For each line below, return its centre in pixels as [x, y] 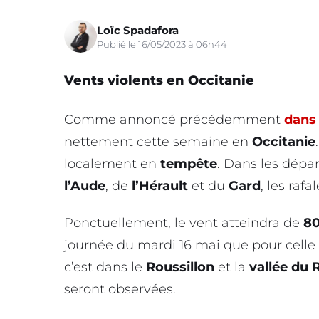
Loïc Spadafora [138, 30]
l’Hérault [160, 185]
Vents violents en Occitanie [159, 80]
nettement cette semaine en [158, 141]
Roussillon [180, 267]
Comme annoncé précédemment [174, 119]
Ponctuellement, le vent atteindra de [184, 223]
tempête [189, 163]
